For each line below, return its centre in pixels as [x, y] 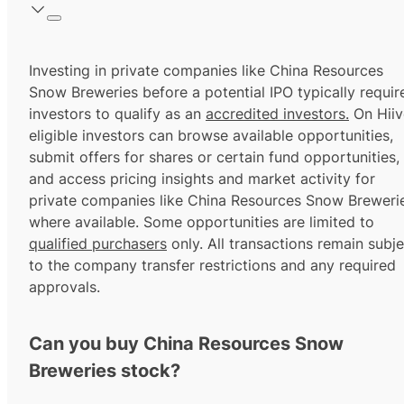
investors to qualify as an [117, 114]
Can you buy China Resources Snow [186, 344]
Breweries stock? [105, 371]
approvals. [64, 287]
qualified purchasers [98, 244]
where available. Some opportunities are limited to [202, 222]
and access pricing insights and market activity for [202, 179]
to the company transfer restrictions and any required [212, 266]
